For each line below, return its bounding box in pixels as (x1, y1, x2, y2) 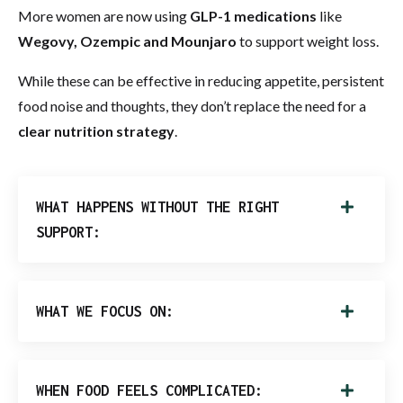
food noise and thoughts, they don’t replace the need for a (18, 96, 366, 114)
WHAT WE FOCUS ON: (36, 302, 174, 319)
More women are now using (18, 6, 190, 24)
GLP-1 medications (190, 6, 317, 24)
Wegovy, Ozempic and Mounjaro (18, 31, 237, 49)
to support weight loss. (237, 31, 379, 49)
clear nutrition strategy (18, 121, 175, 139)
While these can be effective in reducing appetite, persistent (18, 71, 384, 89)
